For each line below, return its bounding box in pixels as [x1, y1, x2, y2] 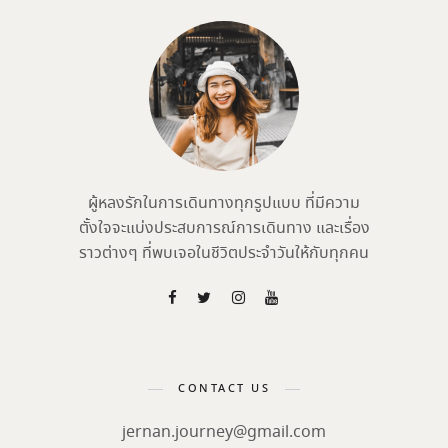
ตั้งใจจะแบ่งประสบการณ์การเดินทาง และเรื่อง [78, 217, 370, 241]
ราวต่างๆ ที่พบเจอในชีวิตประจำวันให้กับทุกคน [79, 242, 369, 266]
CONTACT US [178, 381, 270, 398]
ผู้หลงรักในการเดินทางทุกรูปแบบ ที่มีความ [88, 192, 360, 216]
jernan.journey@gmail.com [122, 421, 326, 445]
